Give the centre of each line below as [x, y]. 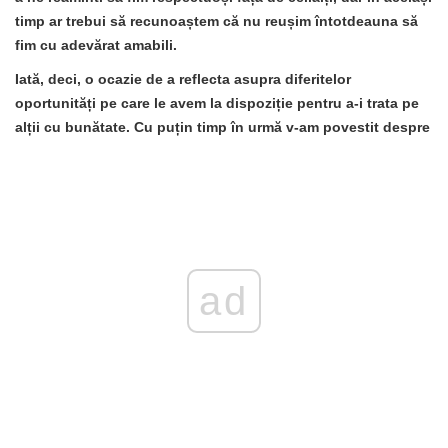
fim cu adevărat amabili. [96, 44]
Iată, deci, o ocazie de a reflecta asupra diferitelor [183, 78]
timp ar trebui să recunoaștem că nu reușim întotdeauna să [216, 20]
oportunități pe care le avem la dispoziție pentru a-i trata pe [217, 102]
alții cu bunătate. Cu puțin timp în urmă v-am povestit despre [222, 126]
